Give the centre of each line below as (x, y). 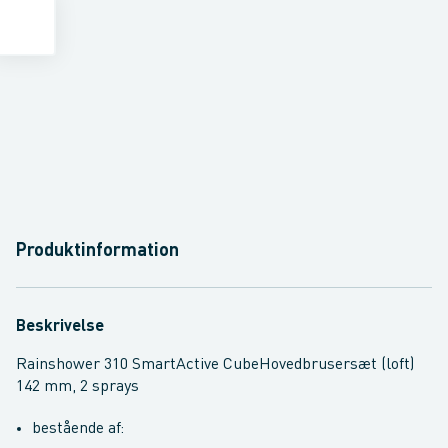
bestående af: (78, 429)
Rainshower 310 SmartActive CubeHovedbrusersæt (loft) (215, 365)
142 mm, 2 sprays (77, 387)
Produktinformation (97, 251)
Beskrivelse (60, 327)
